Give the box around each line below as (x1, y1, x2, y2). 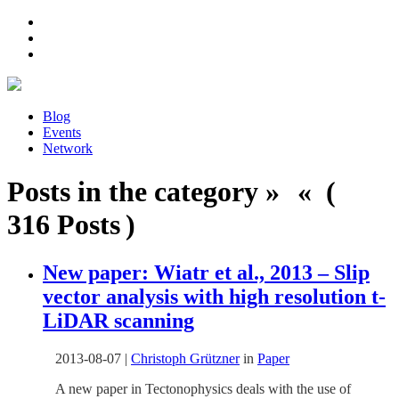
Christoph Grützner (131, 350, 240, 366)
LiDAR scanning (43, 308, 194, 332)
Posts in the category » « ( (7, 175, 341, 208)
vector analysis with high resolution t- (43, 284, 386, 308)
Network (43, 141, 93, 156)
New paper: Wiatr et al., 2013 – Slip (43, 260, 370, 284)
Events (43, 125, 81, 140)
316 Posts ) (7, 208, 135, 241)
